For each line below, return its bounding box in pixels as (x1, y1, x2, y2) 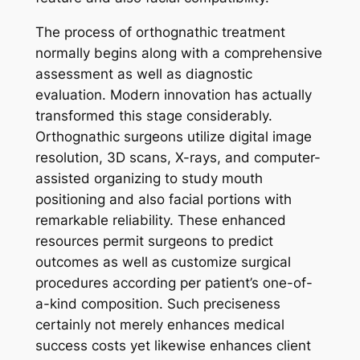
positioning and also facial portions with (35, 190, 292, 207)
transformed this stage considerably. (35, 107, 272, 124)
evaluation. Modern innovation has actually (35, 86, 312, 103)
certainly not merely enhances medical (35, 316, 284, 333)
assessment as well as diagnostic (35, 65, 252, 82)
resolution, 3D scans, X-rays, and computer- (35, 149, 321, 166)
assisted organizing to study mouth (35, 170, 263, 186)
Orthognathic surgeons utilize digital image (35, 128, 312, 145)
